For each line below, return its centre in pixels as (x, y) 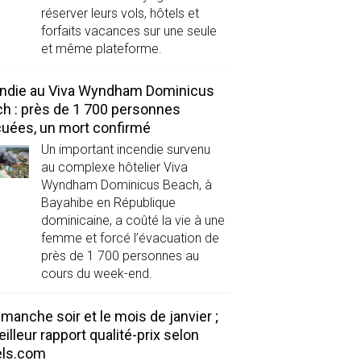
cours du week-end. (96, 274)
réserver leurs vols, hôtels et (120, 14)
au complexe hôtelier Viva (114, 168)
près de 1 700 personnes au (120, 256)
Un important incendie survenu (125, 150)
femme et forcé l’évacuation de (130, 239)
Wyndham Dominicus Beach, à (126, 185)
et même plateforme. (101, 49)
